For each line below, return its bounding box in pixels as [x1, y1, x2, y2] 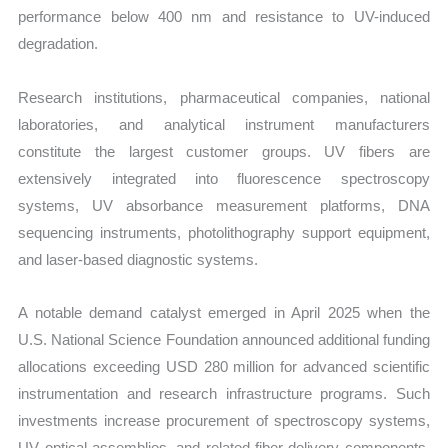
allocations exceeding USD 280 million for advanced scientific [18, 357, 430, 375]
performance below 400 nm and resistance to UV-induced [18, 8, 430, 26]
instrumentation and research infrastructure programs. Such [18, 384, 430, 402]
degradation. [18, 35, 99, 53]
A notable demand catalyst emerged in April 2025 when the [18, 303, 430, 321]
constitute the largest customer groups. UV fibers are [18, 142, 430, 160]
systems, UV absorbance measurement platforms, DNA [18, 196, 430, 214]
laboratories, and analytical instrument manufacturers [18, 115, 430, 133]
